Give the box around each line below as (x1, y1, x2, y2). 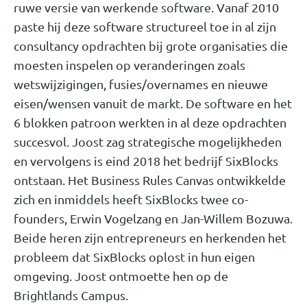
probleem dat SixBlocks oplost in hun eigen (14, 249, 255, 265)
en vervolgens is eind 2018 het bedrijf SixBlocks (14, 153, 278, 169)
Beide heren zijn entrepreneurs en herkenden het (14, 230, 286, 245)
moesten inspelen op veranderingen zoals (14, 58, 245, 73)
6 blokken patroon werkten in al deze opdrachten (14, 115, 286, 130)
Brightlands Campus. (14, 288, 128, 303)
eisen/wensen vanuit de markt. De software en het (14, 96, 292, 111)
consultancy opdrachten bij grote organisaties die (14, 38, 288, 53)
